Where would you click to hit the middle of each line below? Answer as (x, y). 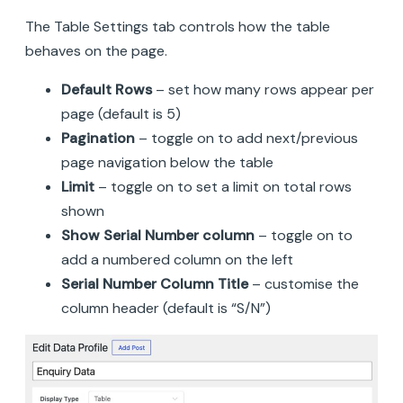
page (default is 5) (121, 114)
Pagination (98, 139)
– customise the (304, 284)
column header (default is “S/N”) (166, 309)
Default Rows (107, 90)
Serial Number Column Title (155, 284)
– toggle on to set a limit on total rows (223, 187)
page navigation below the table (167, 163)
